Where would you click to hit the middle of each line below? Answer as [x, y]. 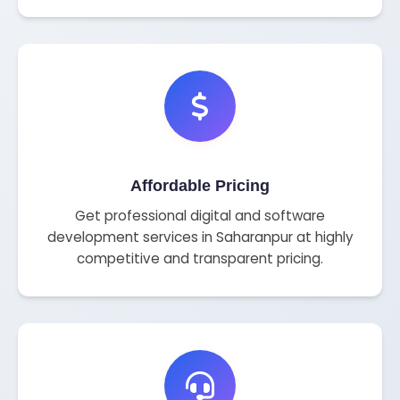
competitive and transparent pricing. [200, 259]
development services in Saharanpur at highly [200, 237]
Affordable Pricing [200, 185]
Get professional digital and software [200, 216]
